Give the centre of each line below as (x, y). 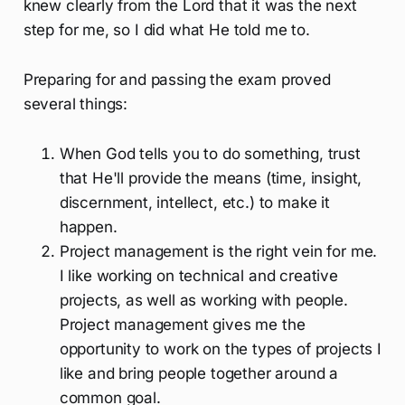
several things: (75, 104)
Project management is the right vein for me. (218, 251)
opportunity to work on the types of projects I (220, 348)
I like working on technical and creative (198, 275)
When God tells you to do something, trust (210, 153)
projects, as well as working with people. (203, 300)
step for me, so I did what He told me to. (166, 29)
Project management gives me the (182, 324)
